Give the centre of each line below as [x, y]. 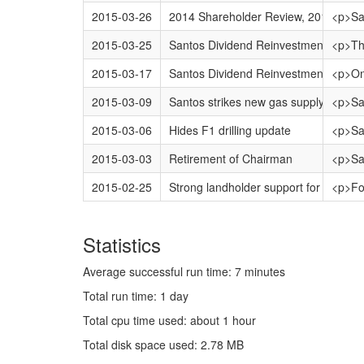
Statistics [122, 244]
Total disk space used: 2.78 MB [163, 344]
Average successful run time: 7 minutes [184, 271]
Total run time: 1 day [136, 296]
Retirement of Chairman [230, 158]
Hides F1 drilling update [230, 130]
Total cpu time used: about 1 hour [169, 320]
